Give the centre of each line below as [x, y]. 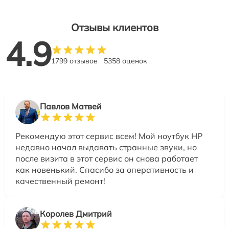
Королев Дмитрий [76, 213]
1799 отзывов [74, 61]
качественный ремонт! [60, 181]
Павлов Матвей [71, 106]
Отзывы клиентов [114, 27]
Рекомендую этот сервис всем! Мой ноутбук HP [109, 136]
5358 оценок [125, 61]
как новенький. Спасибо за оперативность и [105, 169]
